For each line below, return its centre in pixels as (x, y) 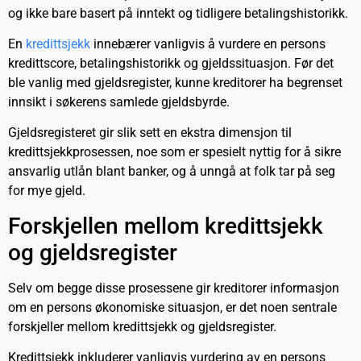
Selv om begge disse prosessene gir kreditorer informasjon (174, 288)
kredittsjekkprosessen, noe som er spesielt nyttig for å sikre (174, 152)
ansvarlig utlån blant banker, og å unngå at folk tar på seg (172, 172)
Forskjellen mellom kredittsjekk (166, 226)
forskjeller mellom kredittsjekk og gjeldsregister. (144, 326)
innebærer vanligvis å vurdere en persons (210, 44)
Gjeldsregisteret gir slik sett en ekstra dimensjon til (150, 133)
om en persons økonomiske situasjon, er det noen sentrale (172, 307)
